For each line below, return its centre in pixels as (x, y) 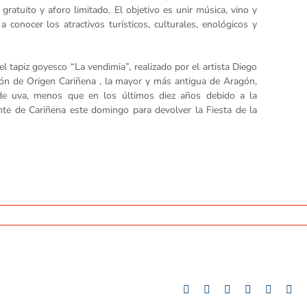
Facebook (210, 289)
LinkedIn (250, 289)
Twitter (225, 289)
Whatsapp (272, 289)
